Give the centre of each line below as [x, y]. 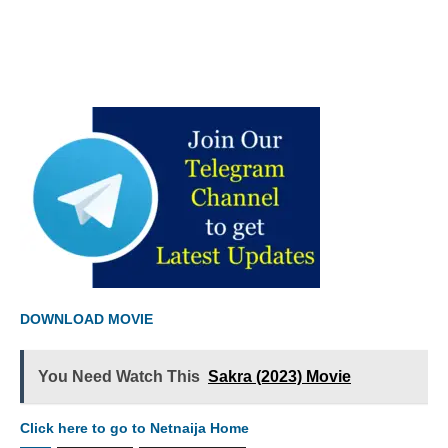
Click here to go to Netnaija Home [134, 428]
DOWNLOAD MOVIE [88, 319]
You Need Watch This [119, 377]
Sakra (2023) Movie [279, 377]
